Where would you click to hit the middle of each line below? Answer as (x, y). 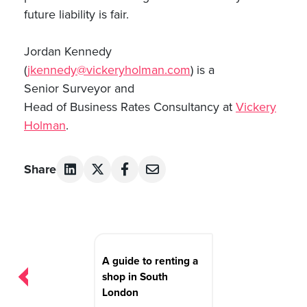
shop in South (135, 277)
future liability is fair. (76, 14)
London (120, 292)
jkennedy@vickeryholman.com (109, 70)
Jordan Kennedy (68, 51)
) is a (202, 70)
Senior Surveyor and (79, 88)
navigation (60, 257)
